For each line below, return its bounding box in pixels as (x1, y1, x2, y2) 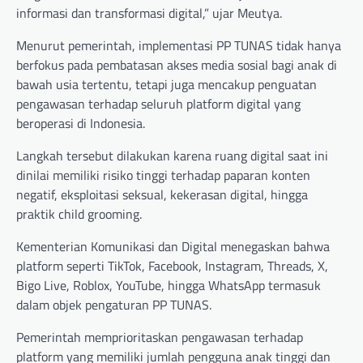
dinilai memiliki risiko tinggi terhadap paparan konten (16, 164, 310, 185)
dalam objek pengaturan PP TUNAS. (16, 294, 211, 314)
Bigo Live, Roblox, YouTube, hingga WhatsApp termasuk (16, 275, 321, 295)
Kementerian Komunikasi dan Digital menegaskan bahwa (16, 236, 330, 256)
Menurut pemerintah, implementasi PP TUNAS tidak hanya (16, 35, 341, 55)
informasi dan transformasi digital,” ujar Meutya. (16, 2, 282, 23)
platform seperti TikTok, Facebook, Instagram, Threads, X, (16, 255, 328, 275)
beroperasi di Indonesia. (16, 113, 145, 133)
